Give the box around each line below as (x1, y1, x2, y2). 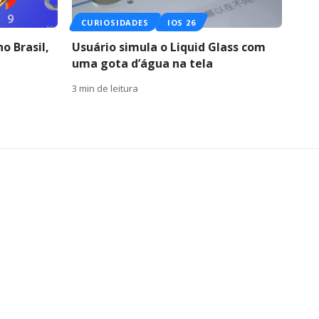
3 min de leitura (72, 81, 138, 95)
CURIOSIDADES (81, 16, 149, 28)
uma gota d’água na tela (72, 55, 213, 71)
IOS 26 (167, 16, 196, 28)
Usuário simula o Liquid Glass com (72, 38, 266, 55)
